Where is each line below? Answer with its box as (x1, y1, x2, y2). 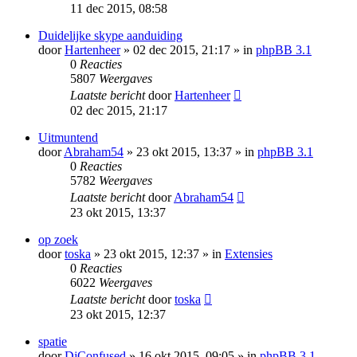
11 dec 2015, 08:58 (70, 2, 167, 16)
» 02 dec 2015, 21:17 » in (120, 43, 256, 57)
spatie (38, 335, 67, 349)
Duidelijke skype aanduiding (38, 29, 182, 43)
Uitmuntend (38, 131, 98, 145)
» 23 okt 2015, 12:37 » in (91, 247, 225, 261)
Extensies (225, 247, 273, 261)
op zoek (38, 233, 78, 247)
